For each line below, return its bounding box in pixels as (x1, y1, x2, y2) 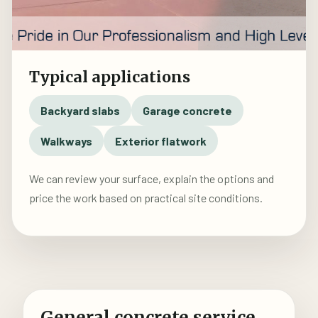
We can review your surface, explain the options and (29, 172, 274, 185)
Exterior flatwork (115, 134, 207, 148)
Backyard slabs (40, 104, 120, 117)
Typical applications (29, 67, 190, 87)
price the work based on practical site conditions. (29, 191, 263, 204)
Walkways (40, 134, 92, 148)
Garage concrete (143, 104, 232, 117)
